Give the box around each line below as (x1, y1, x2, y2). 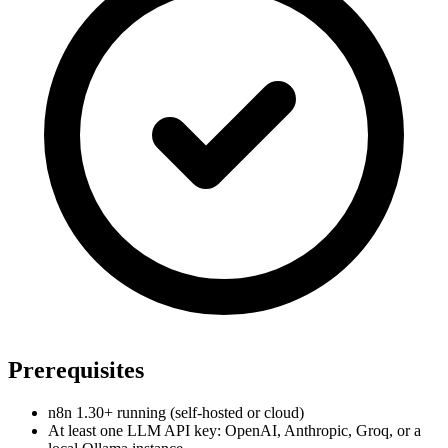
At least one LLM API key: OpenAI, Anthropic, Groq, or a (48, 421, 421, 439)
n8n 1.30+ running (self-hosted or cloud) (48, 403, 304, 421)
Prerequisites (8, 356, 144, 383)
